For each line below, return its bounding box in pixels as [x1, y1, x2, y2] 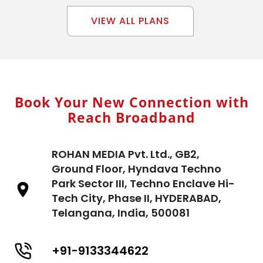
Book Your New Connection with [14, 93, 249, 112]
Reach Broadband [68, 108, 195, 127]
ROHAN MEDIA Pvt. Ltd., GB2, [52, 147, 200, 162]
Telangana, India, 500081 [52, 205, 190, 221]
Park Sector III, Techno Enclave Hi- [52, 176, 235, 191]
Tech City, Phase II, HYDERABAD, [52, 191, 221, 206]
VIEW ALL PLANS [91, 14, 170, 28]
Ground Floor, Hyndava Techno [52, 161, 221, 177]
